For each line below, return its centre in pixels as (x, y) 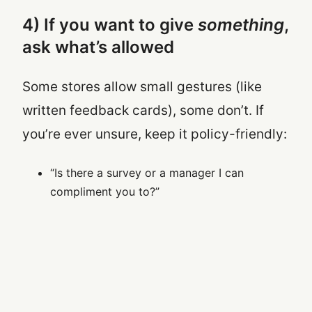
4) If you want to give (110, 24)
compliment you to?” (105, 191)
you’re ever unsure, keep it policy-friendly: (155, 134)
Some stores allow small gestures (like (142, 86)
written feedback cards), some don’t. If (143, 110)
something (241, 24)
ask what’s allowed (98, 47)
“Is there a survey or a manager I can (147, 172)
